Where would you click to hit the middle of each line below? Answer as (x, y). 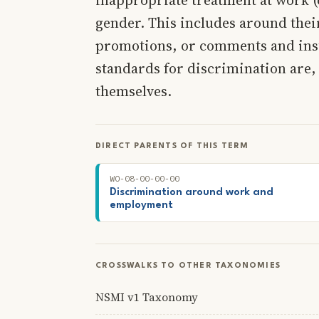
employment (141, 205)
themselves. (134, 91)
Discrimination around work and (192, 192)
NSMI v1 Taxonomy (147, 297)
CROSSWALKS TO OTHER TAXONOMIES (188, 266)
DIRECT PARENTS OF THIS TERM (172, 146)
